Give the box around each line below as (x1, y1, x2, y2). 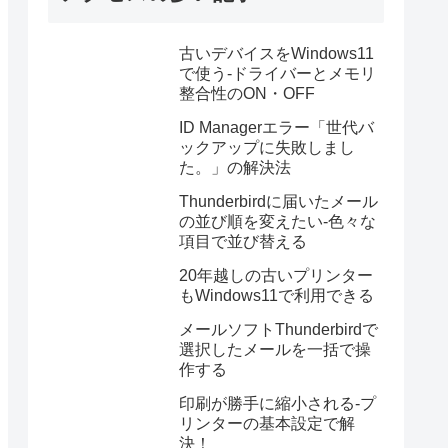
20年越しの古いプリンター (179, 267, 373, 285)
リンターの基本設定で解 (179, 415, 355, 433)
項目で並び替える (179, 233, 307, 251)
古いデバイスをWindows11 (179, 45, 374, 63)
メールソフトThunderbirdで (179, 321, 378, 339)
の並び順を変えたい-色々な (179, 213, 376, 231)
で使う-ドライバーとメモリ (179, 65, 376, 83)
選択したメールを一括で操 (179, 341, 371, 359)
